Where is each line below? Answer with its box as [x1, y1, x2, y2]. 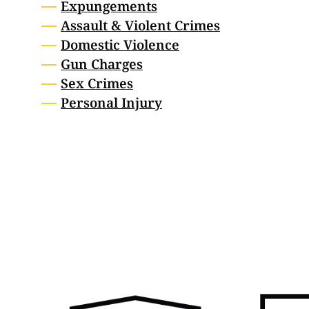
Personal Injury [61, 94, 162, 112]
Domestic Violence [61, 36, 179, 54]
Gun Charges [61, 55, 143, 74]
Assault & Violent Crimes [61, 17, 220, 35]
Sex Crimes [61, 74, 133, 93]
